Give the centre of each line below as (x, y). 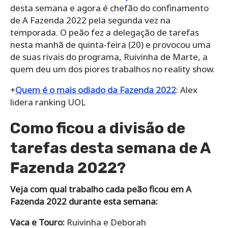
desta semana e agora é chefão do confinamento (109, 8)
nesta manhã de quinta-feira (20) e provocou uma (110, 44)
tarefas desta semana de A (110, 148)
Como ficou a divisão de (98, 128)
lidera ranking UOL (48, 102)
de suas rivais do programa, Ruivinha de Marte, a (109, 56)
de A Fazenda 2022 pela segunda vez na (90, 20)
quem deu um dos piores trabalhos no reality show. (112, 69)
